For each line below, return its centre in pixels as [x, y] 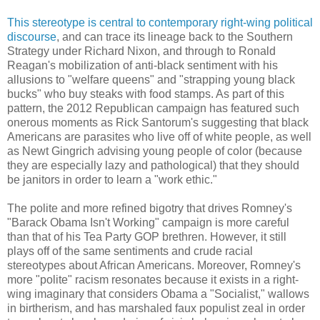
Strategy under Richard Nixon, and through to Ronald [141, 51]
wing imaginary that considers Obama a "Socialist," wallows [158, 294]
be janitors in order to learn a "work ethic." [112, 180]
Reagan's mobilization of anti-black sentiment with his [142, 66]
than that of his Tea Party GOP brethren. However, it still [147, 237]
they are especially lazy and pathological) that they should [153, 166]
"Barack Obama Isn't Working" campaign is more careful [148, 223]
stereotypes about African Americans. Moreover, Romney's [154, 266]
